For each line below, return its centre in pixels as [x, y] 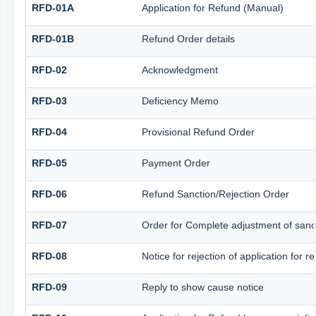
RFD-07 [49, 225]
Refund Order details [188, 38]
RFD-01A [53, 7]
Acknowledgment [180, 69]
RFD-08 [49, 256]
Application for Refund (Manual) [212, 7]
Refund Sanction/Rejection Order [215, 194]
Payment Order [176, 163]
